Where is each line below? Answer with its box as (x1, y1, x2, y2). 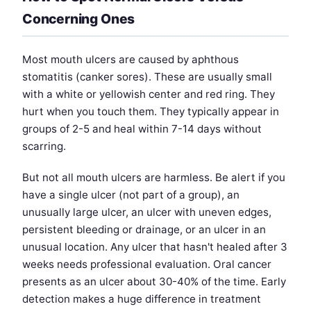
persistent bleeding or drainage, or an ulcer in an (22, 223, 266, 237)
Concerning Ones (22, 10, 135, 28)
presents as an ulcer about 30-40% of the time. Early (22, 275, 286, 289)
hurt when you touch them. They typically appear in (22, 105, 279, 119)
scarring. (22, 140, 66, 153)
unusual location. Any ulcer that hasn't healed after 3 (22, 240, 287, 254)
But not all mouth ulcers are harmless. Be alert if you (22, 171, 285, 185)
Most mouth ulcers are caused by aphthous (22, 53, 239, 67)
